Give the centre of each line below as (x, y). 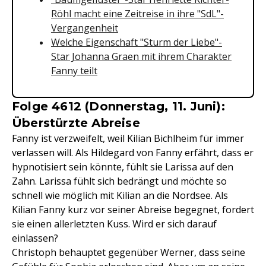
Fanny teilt (74, 71)
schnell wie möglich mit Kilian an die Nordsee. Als (120, 195)
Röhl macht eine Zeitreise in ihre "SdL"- (137, 14)
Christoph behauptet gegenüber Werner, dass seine (129, 252)
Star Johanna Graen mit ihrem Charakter (141, 56)
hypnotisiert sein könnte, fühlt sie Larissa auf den (123, 167)
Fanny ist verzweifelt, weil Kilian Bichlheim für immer (128, 138)
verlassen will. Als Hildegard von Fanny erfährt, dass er (133, 153)
